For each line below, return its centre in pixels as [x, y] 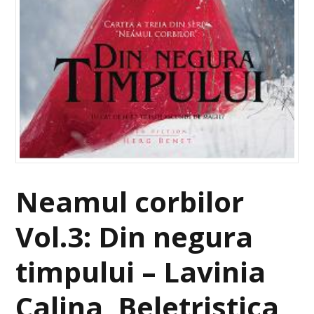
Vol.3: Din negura [135, 237]
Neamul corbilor [130, 202]
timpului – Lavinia [141, 272]
